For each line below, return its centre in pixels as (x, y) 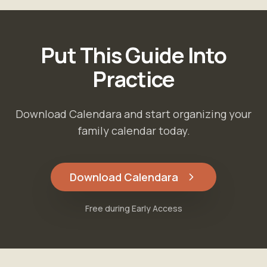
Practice (133, 79)
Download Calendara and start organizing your (133, 114)
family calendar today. (133, 131)
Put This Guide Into (133, 55)
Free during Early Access (133, 208)
